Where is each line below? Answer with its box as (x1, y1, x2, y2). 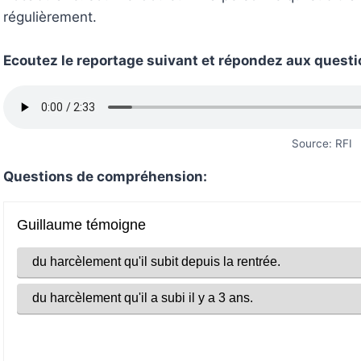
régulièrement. (3, 9, 97, 25)
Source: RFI (291, 137, 352, 150)
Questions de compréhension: (3, 168, 207, 185)
